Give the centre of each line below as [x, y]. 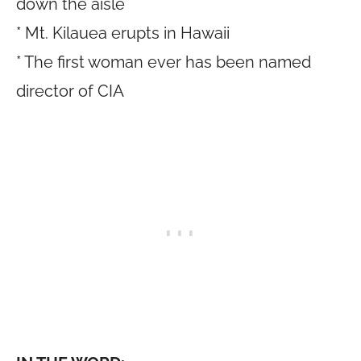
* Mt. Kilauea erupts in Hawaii [123, 33]
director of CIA [70, 91]
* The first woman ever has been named [164, 62]
